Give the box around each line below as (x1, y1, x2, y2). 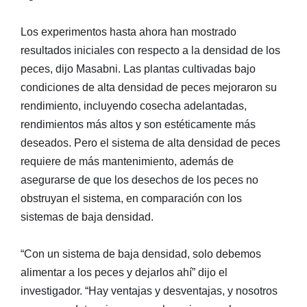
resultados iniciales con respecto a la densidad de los (21, 44, 280, 56)
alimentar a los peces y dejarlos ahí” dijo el (21, 266, 228, 278)
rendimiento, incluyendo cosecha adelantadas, (21, 99, 247, 112)
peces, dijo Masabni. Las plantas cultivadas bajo (21, 62, 256, 75)
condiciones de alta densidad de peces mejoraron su (21, 81, 277, 93)
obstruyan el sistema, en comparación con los (21, 192, 242, 204)
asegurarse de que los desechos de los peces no (21, 173, 258, 186)
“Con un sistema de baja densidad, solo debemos (21, 247, 261, 260)
